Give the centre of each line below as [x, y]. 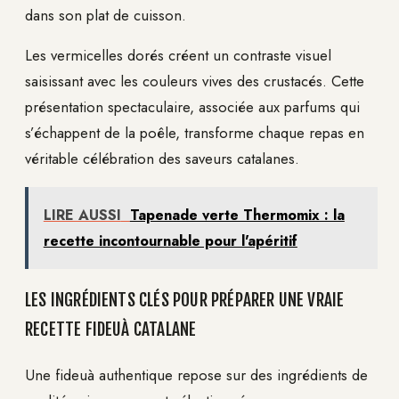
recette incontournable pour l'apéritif [170, 241]
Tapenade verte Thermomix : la [237, 216]
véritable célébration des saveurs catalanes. [162, 159]
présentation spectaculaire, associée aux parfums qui [192, 107]
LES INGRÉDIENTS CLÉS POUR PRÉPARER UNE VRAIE [185, 301]
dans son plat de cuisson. [106, 15]
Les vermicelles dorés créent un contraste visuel [178, 56]
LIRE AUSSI [82, 216]
